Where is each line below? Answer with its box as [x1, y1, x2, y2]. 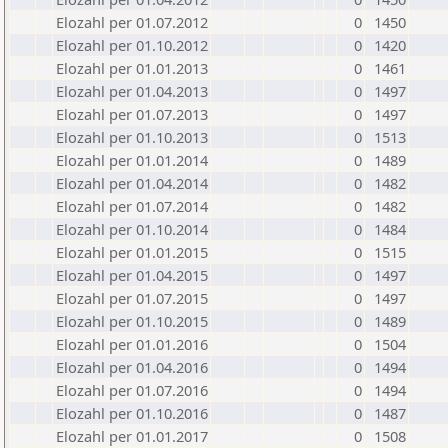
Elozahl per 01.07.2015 [56, 288, 208, 308]
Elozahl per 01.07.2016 [56, 380, 208, 400]
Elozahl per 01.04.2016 [56, 357, 208, 377]
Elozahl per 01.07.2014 [56, 196, 208, 216]
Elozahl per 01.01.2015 [56, 242, 208, 262]
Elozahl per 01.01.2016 [56, 334, 208, 354]
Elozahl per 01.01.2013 [56, 58, 208, 78]
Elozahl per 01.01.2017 [56, 426, 208, 446]
